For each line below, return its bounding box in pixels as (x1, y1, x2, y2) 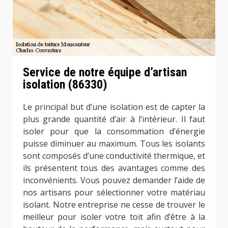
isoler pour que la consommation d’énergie (23, 125, 205, 137)
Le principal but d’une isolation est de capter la (23, 101, 205, 112)
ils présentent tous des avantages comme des (23, 162, 205, 174)
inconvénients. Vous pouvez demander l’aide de (23, 174, 205, 186)
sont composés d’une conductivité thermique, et (23, 150, 205, 161)
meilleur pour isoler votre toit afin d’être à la (23, 211, 205, 222)
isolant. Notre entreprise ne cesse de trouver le (23, 198, 205, 210)
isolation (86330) (23, 77, 107, 92)
